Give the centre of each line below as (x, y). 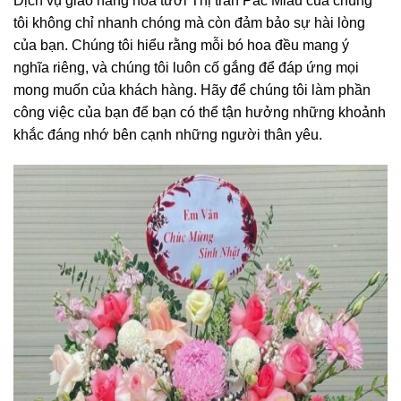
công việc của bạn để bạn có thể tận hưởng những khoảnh (200, 113)
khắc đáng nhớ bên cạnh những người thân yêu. (168, 135)
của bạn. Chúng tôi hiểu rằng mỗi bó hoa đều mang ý (181, 46)
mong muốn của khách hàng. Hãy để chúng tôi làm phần (192, 90)
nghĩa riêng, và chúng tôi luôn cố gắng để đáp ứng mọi (186, 68)
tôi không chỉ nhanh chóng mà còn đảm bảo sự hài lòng (189, 23)
